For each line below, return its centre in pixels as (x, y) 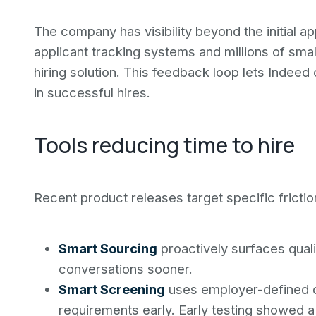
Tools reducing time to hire (164, 145)
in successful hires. (92, 92)
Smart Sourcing (108, 248)
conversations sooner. (125, 269)
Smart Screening (111, 289)
